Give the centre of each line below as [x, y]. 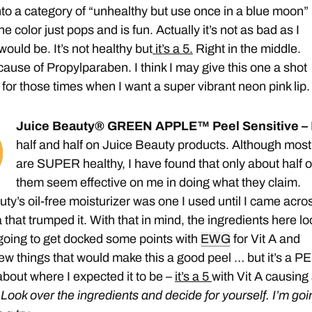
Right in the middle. [247, 49]
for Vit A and [266, 239]
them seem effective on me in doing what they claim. [159, 183]
